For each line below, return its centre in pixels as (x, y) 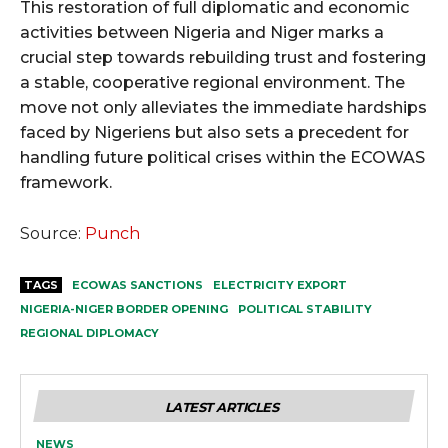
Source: (52, 234)
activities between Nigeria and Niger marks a (202, 33)
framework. (66, 183)
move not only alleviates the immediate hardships (223, 108)
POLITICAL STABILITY (305, 309)
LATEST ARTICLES (221, 407)
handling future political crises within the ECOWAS (222, 158)
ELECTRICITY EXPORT (280, 285)
